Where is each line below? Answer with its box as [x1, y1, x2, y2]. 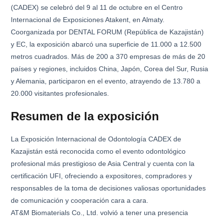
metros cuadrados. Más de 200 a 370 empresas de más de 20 [11, 53, 206, 60]
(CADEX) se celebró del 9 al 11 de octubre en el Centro [11, 3, 183, 11]
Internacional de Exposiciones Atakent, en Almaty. [11, 16, 165, 24]
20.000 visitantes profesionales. [11, 89, 110, 97]
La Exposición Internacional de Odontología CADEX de [11, 135, 182, 143]
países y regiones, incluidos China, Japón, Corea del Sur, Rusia [11, 65, 209, 73]
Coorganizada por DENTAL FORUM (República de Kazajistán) [11, 28, 204, 36]
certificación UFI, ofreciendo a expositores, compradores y [11, 171, 192, 180]
